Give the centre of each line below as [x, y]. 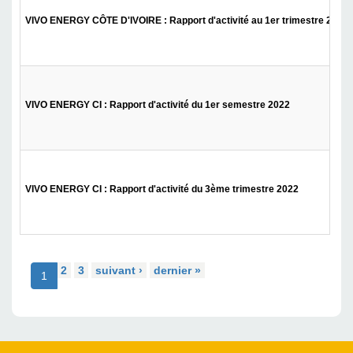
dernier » [177, 271]
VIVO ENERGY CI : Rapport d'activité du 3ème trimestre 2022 [162, 190]
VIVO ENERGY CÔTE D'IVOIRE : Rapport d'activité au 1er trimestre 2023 [187, 21]
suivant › [119, 271]
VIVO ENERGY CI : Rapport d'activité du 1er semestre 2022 [158, 105]
